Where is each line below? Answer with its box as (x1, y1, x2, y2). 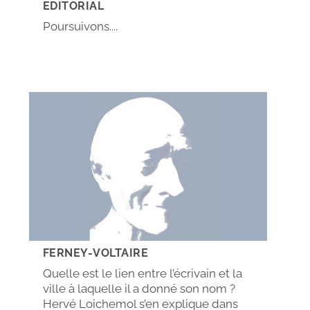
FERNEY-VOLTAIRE (42, 246, 149, 260)
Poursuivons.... (42, 19, 118, 33)
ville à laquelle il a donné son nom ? (42, 282, 235, 296)
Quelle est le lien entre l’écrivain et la (42, 266, 242, 281)
